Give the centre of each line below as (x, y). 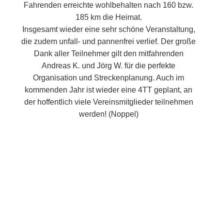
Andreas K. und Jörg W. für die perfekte (108, 66)
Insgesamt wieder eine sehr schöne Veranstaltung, (108, 29)
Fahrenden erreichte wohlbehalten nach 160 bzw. (108, 5)
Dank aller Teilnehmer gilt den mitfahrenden (108, 54)
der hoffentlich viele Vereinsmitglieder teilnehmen (108, 102)
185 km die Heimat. (108, 17)
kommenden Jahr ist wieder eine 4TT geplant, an (108, 90)
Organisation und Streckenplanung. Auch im (108, 78)
